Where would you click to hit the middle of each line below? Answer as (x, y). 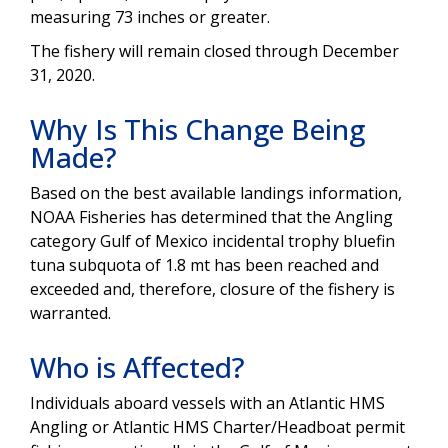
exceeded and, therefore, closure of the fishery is (212, 288)
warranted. (74, 312)
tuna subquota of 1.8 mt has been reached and (204, 264)
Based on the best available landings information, (216, 192)
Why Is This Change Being (197, 128)
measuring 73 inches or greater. (152, 16)
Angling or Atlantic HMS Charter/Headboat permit (217, 426)
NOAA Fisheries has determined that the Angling (211, 216)
